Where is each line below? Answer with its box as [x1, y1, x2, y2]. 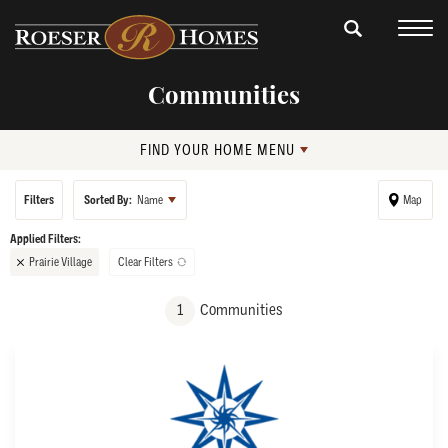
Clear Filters [118, 255, 173, 269]
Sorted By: [84, 193, 132, 207]
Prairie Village [29, 255, 92, 269]
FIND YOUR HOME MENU [140, 142, 295, 158]
